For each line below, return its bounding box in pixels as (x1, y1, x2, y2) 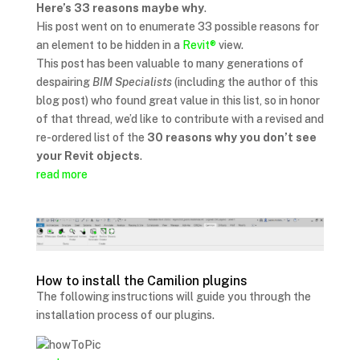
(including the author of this (171, 76, 318, 89)
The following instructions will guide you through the (35, 289, 311, 303)
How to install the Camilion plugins (35, 272, 247, 288)
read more (35, 168, 88, 182)
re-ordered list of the (35, 131, 147, 145)
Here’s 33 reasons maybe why (35, 2, 204, 15)
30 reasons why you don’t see (146, 131, 317, 145)
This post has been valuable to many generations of (35, 57, 304, 71)
